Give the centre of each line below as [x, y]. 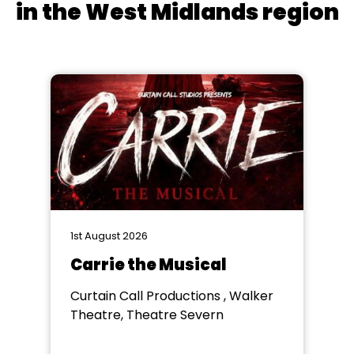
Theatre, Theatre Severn [147, 315]
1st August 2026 [109, 236]
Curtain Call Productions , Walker [172, 296]
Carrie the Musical [149, 265]
